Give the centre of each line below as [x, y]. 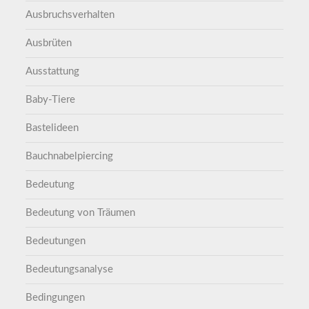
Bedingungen [56, 297]
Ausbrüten [49, 43]
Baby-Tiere [51, 99]
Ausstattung [53, 71]
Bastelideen [52, 128]
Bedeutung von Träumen [81, 212]
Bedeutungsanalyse [70, 269]
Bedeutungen [56, 241]
